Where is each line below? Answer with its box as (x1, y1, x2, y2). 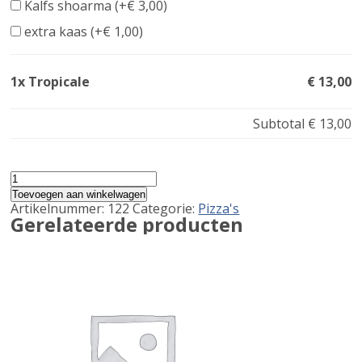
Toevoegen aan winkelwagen (12, 187, 146, 200)
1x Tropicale (11, 72, 90, 90)
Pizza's (198, 199, 240, 217)
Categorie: (133, 199, 199, 217)
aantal (10, 180, 48, 199)
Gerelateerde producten (11, 210, 244, 238)
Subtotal (252, 114, 308, 133)
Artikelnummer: (11, 199, 108, 217)
